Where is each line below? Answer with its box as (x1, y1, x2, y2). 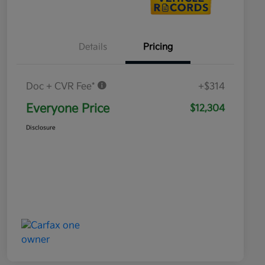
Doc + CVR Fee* (26, 81, 97, 93)
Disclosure (26, 124, 56, 132)
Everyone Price (26, 102, 109, 117)
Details (79, 41, 107, 53)
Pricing (143, 41, 173, 53)
